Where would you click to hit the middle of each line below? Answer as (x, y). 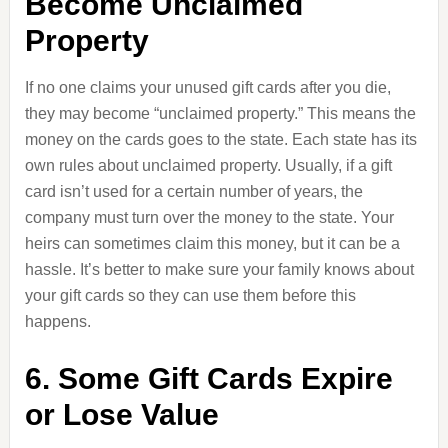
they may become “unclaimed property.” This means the (220, 113)
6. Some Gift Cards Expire (208, 378)
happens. (57, 321)
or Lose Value (121, 414)
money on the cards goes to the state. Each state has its (220, 139)
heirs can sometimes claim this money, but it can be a (212, 243)
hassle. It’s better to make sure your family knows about (219, 269)
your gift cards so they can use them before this (190, 295)
